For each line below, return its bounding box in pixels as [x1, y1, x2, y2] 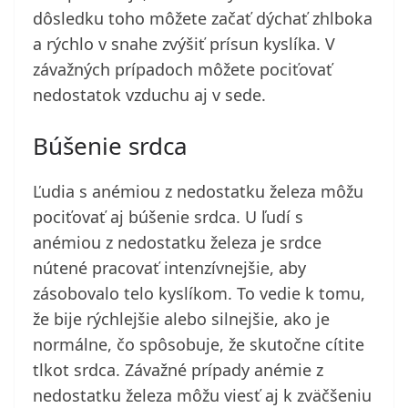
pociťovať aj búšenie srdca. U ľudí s [33, 206, 303, 229]
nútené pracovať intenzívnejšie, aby [33, 257, 306, 280]
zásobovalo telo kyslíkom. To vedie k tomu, [33, 282, 365, 305]
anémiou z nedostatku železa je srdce [33, 231, 321, 254]
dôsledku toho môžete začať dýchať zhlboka [33, 7, 372, 30]
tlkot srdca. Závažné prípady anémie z [33, 359, 323, 382]
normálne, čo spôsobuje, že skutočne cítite [33, 333, 364, 356]
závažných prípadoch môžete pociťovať [33, 58, 332, 81]
